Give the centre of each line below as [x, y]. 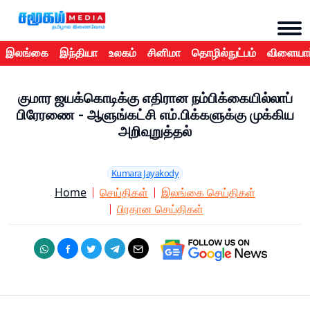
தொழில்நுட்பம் [224, 53]
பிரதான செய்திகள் [160, 209]
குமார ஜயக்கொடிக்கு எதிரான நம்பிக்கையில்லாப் [155, 99]
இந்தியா [79, 53]
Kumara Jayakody [145, 173]
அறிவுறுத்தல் [155, 132]
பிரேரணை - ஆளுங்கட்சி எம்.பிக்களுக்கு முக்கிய [155, 115]
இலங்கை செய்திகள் [208, 193]
